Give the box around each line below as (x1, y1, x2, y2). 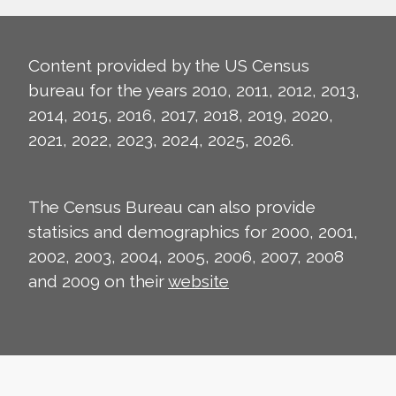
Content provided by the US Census (28, 56, 309, 76)
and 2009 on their (28, 271, 168, 292)
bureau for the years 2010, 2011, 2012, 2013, (28, 80, 360, 101)
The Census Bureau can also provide (28, 197, 316, 217)
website (168, 271, 229, 292)
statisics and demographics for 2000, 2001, (28, 222, 358, 242)
